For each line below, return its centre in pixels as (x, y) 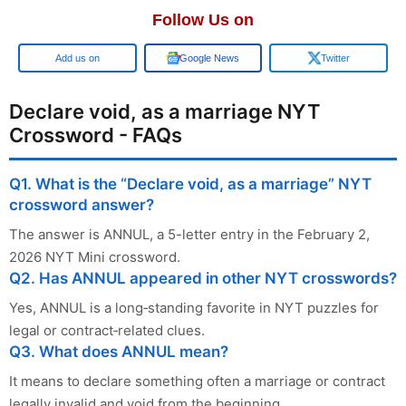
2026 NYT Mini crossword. (95, 256)
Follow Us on (203, 19)
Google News (209, 58)
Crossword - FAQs (96, 135)
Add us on (77, 58)
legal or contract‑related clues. (107, 330)
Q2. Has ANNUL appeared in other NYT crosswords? (203, 278)
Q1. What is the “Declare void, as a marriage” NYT (190, 184)
